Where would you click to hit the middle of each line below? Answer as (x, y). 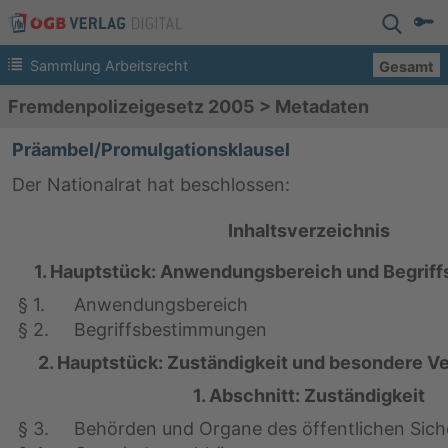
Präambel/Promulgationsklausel (151, 149)
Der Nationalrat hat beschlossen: (151, 184)
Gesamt (406, 66)
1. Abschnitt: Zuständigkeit (308, 395)
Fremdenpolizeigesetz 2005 (131, 106)
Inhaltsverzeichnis (308, 230)
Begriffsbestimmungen (171, 329)
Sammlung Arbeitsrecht (109, 65)
